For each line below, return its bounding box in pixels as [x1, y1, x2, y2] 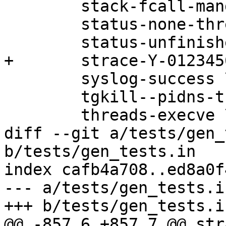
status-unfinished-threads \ [4, 33, 14, 52]
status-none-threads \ [4, 15, 14, 34]
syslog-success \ [4, 70, 14, 88]
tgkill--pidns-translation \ [4, 88, 14, 106]
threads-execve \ [4, 106, 14, 125]
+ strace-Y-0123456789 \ [4, 51, 14, 70]
